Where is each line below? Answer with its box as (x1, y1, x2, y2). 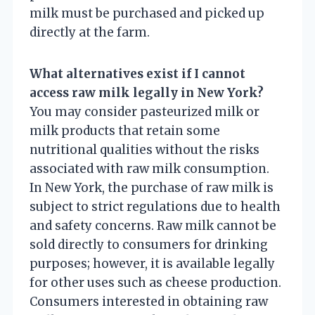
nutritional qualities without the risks (30, 141, 259, 157)
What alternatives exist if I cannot (30, 65, 245, 82)
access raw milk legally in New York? (30, 84, 264, 101)
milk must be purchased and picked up (30, 5, 264, 21)
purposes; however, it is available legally (30, 255, 275, 271)
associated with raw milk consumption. (30, 160, 269, 176)
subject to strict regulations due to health (30, 198, 281, 214)
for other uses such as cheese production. (30, 274, 281, 290)
